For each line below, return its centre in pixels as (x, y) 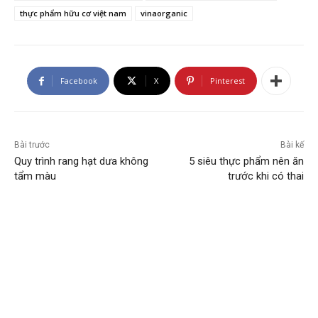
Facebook (79, 81)
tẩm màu (35, 176)
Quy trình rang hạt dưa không (81, 161)
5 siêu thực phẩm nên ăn (246, 161)
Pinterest (227, 81)
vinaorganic (164, 13)
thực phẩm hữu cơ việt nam (73, 13)
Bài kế (292, 145)
